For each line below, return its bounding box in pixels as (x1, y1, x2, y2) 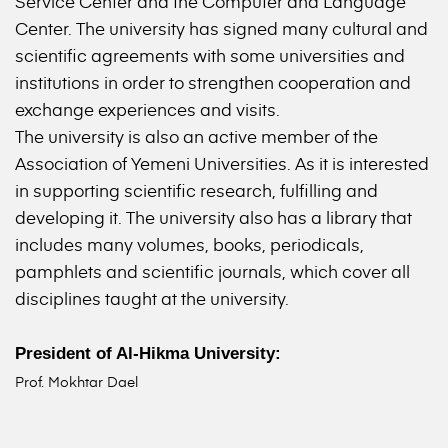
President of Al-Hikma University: (15, 344, 281, 364)
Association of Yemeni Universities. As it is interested (15, 151, 429, 176)
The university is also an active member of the (15, 124, 378, 149)
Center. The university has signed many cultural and (15, 16, 428, 41)
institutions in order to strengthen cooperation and (15, 70, 411, 95)
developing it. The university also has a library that (15, 205, 412, 230)
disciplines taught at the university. (15, 286, 289, 311)
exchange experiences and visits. (15, 97, 280, 122)
